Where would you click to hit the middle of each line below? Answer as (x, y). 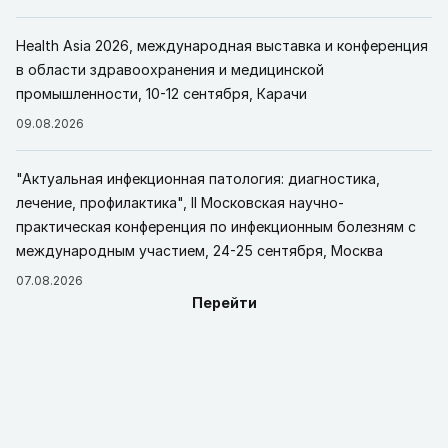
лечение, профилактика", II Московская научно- (180, 202)
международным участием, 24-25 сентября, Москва (199, 250)
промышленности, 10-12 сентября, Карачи (161, 93)
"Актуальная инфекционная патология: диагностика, (198, 178)
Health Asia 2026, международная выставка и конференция (222, 45)
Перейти (224, 302)
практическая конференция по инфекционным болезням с (216, 226)
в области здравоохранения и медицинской (170, 69)
